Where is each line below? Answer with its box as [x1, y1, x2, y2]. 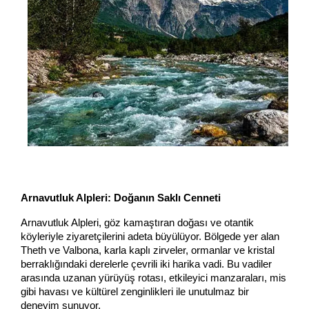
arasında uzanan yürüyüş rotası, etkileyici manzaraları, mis [21, 272, 286, 284]
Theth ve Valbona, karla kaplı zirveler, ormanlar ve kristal [21, 245, 275, 257]
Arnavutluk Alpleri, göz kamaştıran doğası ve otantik [21, 217, 254, 229]
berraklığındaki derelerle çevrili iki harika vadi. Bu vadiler [21, 259, 272, 270]
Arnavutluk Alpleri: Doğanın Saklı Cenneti [21, 192, 221, 204]
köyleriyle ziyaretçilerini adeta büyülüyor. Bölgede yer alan [21, 231, 279, 243]
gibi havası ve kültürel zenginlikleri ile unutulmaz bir [21, 286, 249, 298]
